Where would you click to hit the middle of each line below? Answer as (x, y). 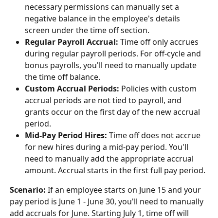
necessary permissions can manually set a (103, 7)
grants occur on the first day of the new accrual (113, 112)
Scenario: (28, 190)
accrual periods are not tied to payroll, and (104, 100)
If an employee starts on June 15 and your (124, 190)
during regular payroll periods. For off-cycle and (114, 54)
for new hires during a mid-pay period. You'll (108, 147)
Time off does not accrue (155, 136)
